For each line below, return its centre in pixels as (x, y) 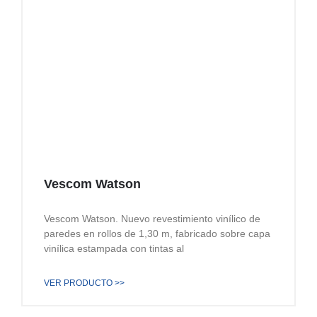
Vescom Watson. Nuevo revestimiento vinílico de (152, 219)
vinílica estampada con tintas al (114, 249)
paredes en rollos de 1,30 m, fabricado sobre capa (157, 234)
